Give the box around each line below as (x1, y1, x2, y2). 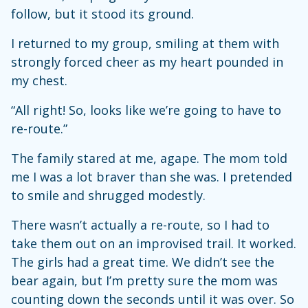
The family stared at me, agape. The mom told (11, 150, 287, 167)
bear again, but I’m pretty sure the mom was (11, 272, 278, 289)
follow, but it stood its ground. (11, 5, 197, 23)
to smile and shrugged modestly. (11, 187, 206, 204)
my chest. (11, 72, 67, 89)
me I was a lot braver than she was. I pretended (11, 168, 292, 186)
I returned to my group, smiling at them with (11, 35, 279, 52)
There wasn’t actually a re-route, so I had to (11, 217, 269, 234)
